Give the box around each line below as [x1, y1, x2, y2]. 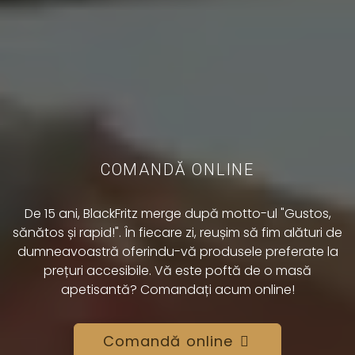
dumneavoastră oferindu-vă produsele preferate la [17, 242, 338, 261]
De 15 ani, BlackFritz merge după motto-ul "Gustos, [24, 204, 331, 223]
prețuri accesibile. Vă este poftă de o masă [44, 261, 311, 280]
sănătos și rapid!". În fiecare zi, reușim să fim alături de [13, 223, 342, 242]
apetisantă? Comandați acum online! [60, 281, 295, 299]
